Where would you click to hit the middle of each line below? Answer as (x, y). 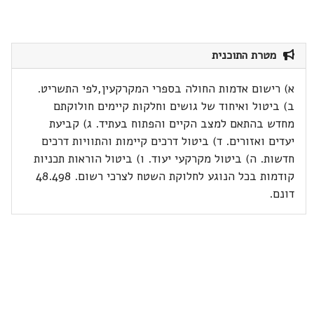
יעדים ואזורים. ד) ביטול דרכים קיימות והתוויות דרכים (168, 141)
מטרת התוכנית (248, 55)
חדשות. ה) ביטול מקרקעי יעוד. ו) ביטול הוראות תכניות (164, 159)
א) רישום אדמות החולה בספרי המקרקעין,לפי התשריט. (166, 89)
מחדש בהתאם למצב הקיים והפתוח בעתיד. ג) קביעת (172, 124)
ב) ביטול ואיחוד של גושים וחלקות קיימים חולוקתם (174, 106)
